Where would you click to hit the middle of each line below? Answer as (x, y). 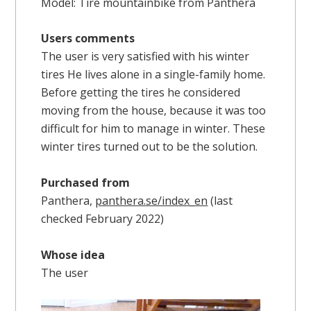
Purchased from (86, 182)
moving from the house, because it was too (154, 111)
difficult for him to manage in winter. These (153, 129)
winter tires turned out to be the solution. (150, 147)
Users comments (88, 39)
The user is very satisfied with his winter (145, 57)
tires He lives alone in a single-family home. (153, 75)
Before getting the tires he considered (141, 93)
